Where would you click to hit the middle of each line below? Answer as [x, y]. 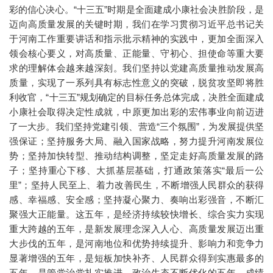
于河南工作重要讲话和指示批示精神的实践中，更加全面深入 [136, 39]
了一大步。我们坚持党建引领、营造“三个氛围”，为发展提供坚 [136, 127]
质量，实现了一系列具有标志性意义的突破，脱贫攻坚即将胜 [136, 83]
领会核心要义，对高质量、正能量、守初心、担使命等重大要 [136, 54]
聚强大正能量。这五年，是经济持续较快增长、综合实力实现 [136, 214]
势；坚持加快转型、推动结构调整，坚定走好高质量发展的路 [136, 156]
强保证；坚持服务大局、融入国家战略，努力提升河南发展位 [136, 141]
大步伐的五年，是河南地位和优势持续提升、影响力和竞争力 [136, 244]
